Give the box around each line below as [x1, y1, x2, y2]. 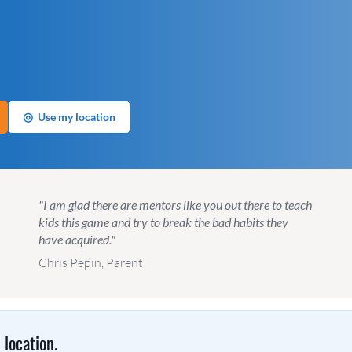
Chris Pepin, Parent [38, 254, 143, 270]
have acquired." [38, 231, 115, 247]
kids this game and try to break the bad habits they [38, 214, 288, 229]
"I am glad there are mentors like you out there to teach [38, 196, 312, 212]
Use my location [37, 109, 115, 123]
